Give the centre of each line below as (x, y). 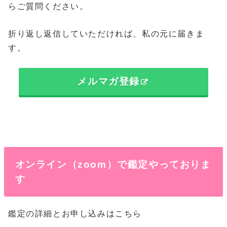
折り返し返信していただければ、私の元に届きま (106, 33)
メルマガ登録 (108, 82)
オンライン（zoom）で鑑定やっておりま (113, 165)
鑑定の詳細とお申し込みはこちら (75, 214)
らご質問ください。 (48, 7)
